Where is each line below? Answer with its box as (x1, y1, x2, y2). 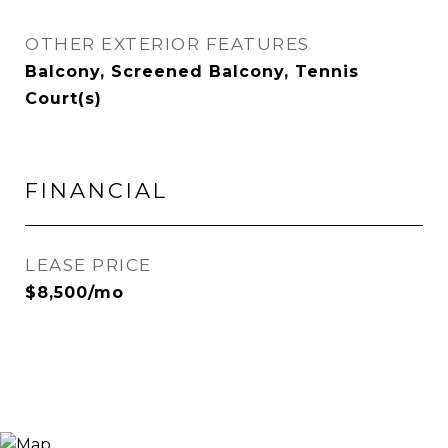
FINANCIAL (25, 178, 168, 203)
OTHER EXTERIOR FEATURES (25, 34, 310, 54)
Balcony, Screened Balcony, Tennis (25, 62, 359, 81)
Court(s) (25, 89, 102, 108)
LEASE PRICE (25, 255, 152, 275)
